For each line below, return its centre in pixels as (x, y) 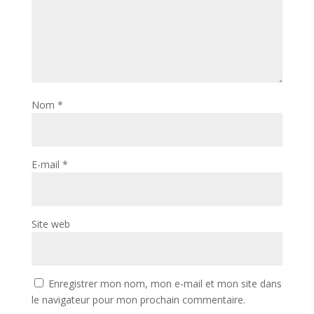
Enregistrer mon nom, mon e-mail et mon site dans (165, 284)
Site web (50, 224)
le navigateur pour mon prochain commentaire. (138, 300)
